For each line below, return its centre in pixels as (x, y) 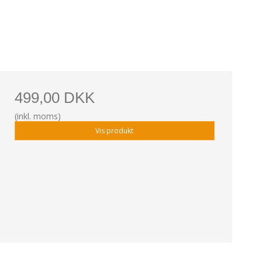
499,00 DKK (54, 98)
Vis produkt (115, 130)
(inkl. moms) (37, 116)
